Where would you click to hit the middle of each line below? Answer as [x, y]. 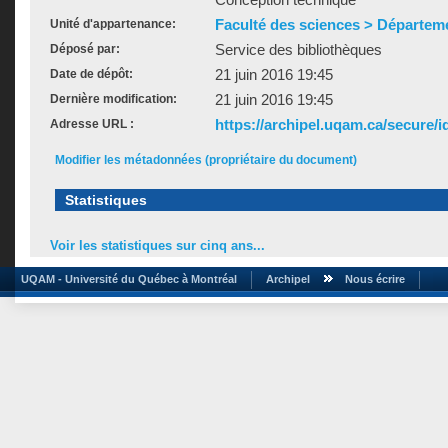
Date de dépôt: [91, 74]
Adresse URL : [92, 124]
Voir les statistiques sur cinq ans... [157, 246]
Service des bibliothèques [298, 49]
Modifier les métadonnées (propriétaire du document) [206, 160]
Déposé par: [85, 49]
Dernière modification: [113, 99]
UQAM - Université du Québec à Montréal [126, 278]
